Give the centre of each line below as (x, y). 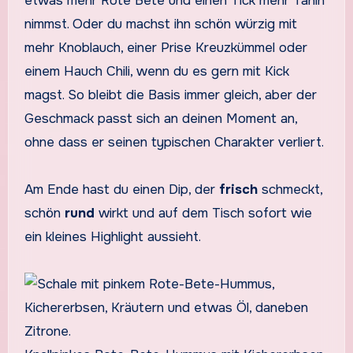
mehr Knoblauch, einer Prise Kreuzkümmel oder (165, 47)
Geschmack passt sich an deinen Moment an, (160, 118)
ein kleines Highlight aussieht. (112, 236)
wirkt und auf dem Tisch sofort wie (203, 213)
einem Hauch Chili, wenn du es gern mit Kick (156, 71)
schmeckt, (290, 189)
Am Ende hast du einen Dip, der (121, 189)
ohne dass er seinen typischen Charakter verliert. (174, 142)
